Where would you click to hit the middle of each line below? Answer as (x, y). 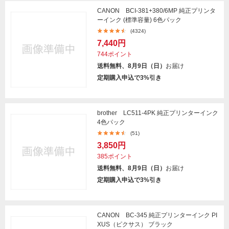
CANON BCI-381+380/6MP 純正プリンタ (156, 11)
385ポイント (115, 156)
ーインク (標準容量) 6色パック (139, 20)
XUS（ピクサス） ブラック (135, 224)
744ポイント (115, 54)
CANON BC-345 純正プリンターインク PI (157, 215)
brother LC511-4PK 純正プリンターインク (158, 113)
